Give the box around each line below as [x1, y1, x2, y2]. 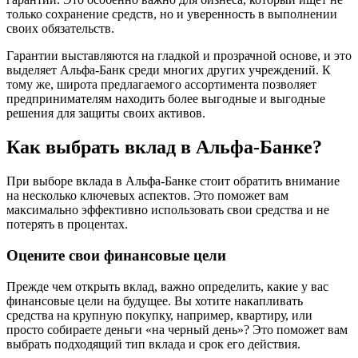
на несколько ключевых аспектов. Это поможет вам [6, 189, 288, 203]
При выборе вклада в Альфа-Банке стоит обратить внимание [6, 174, 340, 189]
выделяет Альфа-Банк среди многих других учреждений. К [6, 63, 331, 78]
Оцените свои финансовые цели [6, 246, 226, 264]
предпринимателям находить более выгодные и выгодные [6, 92, 325, 106]
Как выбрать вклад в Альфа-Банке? [6, 137, 322, 158]
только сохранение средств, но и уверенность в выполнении [6, 7, 337, 22]
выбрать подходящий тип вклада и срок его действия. [6, 336, 300, 351]
